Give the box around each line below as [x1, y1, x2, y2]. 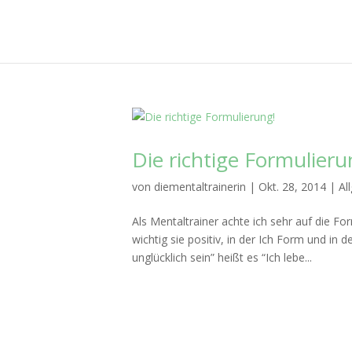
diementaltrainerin [154, 179, 246, 194]
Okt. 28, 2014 [258, 179, 326, 194]
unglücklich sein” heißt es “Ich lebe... [132, 250, 312, 265]
